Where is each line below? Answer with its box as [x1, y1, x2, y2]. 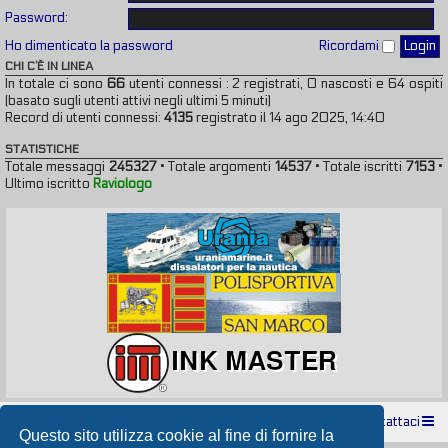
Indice [23, 413, 59, 430]
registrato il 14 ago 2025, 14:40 [193, 109, 385, 126]
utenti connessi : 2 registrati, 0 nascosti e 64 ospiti [124, 75, 444, 92]
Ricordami [319, 37, 382, 54]
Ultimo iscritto [5, 175, 93, 192]
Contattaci [357, 413, 420, 430]
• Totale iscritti [311, 158, 406, 175]
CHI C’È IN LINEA [5, 58, 93, 73]
